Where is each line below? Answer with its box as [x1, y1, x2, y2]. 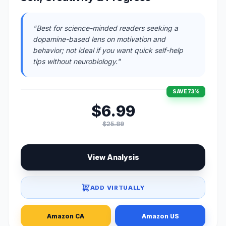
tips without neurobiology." [33, 57, 121, 66]
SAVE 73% [173, 88, 199, 94]
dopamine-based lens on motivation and [33, 35, 165, 43]
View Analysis [87, 153, 139, 161]
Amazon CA [47, 212, 85, 220]
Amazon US [141, 212, 179, 220]
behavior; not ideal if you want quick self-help [33, 46, 183, 54]
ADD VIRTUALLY [90, 184, 145, 191]
